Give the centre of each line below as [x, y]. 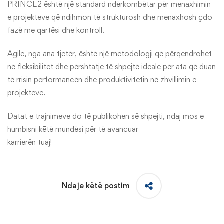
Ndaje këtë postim [96, 185]
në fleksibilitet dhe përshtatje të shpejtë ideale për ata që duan [112, 66]
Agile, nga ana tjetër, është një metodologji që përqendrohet [110, 53]
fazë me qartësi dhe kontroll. [56, 30]
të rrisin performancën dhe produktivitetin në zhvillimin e [102, 79]
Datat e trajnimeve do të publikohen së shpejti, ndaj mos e [106, 116]
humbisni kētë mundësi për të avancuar [73, 129]
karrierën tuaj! [30, 142]
